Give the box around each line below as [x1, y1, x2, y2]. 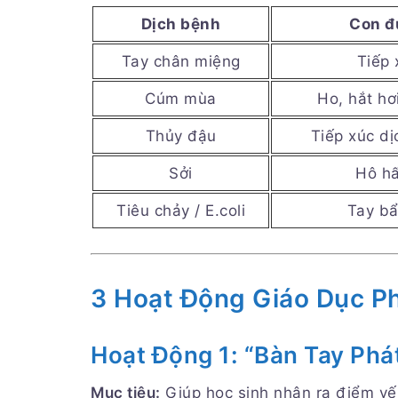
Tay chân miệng [121, 52, 241, 71]
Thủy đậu [145, 127, 217, 146]
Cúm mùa [145, 90, 217, 108]
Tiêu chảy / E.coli [116, 202, 245, 220]
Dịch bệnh [140, 15, 221, 34]
